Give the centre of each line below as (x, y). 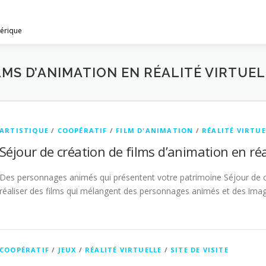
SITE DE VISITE (199, 250)
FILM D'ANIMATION (155, 130)
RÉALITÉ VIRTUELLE (123, 250)
